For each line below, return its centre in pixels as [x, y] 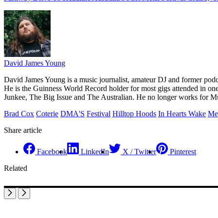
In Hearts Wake [182, 114]
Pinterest [183, 152]
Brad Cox [19, 114]
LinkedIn [95, 152]
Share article [23, 130]
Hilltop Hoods [134, 114]
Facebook [52, 152]
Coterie [47, 114]
